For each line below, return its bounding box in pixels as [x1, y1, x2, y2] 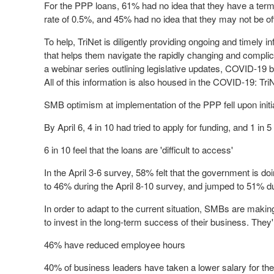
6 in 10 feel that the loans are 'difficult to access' [44, 143, 233, 156]
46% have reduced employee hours [44, 238, 185, 251]
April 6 [57, 120, 83, 133]
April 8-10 [116, 179, 154, 192]
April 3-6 [68, 166, 102, 179]
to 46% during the [44, 179, 116, 192]
